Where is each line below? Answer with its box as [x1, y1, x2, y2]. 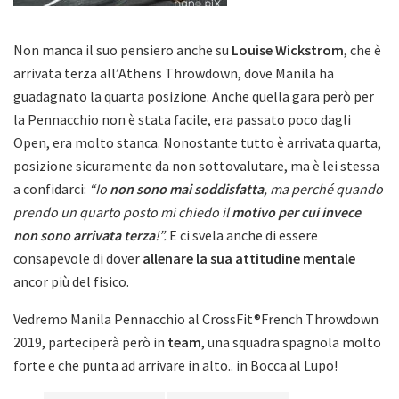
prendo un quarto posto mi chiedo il [13, 202, 232, 221]
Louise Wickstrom [232, 40, 344, 59]
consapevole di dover [13, 248, 142, 267]
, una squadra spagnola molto [201, 332, 381, 351]
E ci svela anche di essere [169, 225, 318, 244]
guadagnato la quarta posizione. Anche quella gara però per [13, 86, 374, 105]
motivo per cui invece [232, 202, 361, 221]
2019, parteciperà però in [13, 332, 167, 351]
